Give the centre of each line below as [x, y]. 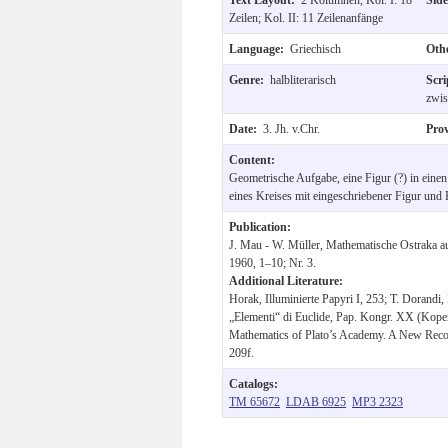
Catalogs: [253, 383]
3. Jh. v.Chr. [291, 128]
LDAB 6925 [316, 401]
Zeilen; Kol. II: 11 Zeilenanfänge [306, 17]
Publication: [260, 226]
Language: [259, 48]
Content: [252, 159]
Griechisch [315, 48]
